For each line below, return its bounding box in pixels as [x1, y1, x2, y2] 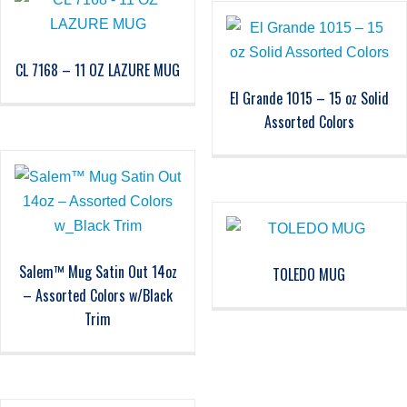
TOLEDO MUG [273, 263, 346, 286]
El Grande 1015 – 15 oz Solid [229, 87, 389, 110]
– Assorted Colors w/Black [23, 284, 174, 307]
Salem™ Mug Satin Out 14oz [18, 261, 177, 283]
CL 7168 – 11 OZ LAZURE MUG [15, 59, 181, 82]
